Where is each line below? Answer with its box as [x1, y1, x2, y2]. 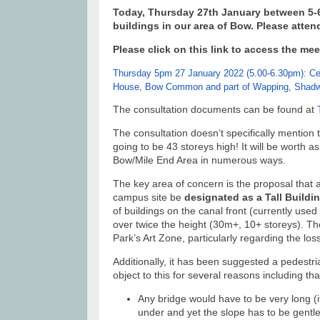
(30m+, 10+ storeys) [206, 219, 301, 231]
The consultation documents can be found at [113, 104, 317, 116]
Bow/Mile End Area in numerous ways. [113, 154, 286, 166]
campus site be [113, 191, 184, 204]
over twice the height [113, 219, 206, 231]
